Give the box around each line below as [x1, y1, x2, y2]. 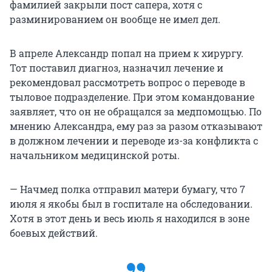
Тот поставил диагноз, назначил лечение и [10, 61, 223, 74]
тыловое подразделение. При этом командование [10, 90, 254, 103]
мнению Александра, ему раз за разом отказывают [10, 119, 262, 132]
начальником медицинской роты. [10, 148, 180, 161]
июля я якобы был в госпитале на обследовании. [10, 197, 253, 210]
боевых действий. [10, 226, 98, 239]
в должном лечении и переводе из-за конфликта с [10, 134, 258, 147]
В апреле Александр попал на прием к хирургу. [10, 46, 243, 59]
